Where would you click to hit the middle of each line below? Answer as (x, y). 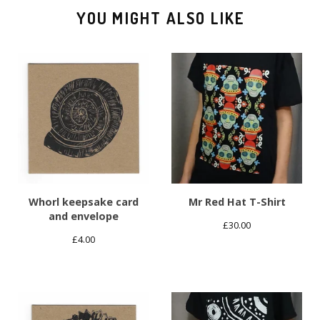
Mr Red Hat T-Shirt (237, 202)
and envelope (83, 216)
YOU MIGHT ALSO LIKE (161, 18)
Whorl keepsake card (83, 202)
